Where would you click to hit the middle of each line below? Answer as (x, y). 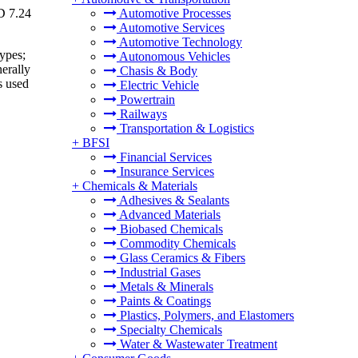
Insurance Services (165, 171)
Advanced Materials (169, 215)
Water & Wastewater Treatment (197, 344)
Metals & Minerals (165, 286)
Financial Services (164, 157)
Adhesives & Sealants (173, 200)
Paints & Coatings (164, 301)
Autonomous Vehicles (173, 56)
